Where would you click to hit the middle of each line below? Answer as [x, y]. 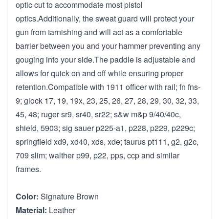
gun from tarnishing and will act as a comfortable [99, 32]
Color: [27, 196]
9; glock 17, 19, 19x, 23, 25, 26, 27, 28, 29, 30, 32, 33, [107, 100]
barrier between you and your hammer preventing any [108, 45]
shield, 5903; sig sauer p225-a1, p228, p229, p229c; [105, 128]
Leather [61, 210]
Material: [31, 210]
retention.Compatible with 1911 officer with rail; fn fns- [108, 87]
